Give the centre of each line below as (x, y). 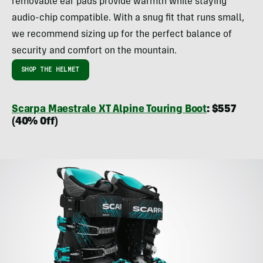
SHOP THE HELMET (50, 70)
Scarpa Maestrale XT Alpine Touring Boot (109, 110)
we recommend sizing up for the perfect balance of (122, 35)
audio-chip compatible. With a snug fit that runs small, (128, 18)
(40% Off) (35, 122)
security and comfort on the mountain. (94, 51)
